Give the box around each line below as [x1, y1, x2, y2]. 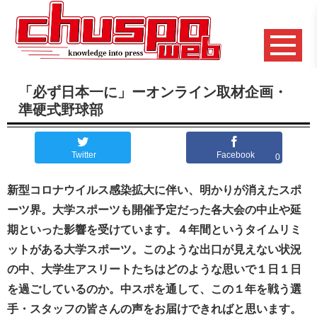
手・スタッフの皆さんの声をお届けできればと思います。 [7, 302, 301, 315]
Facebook [216, 150, 255, 161]
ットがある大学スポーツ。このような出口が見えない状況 [7, 243, 301, 255]
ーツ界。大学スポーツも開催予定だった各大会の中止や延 [7, 203, 301, 216]
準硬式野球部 [18, 101, 103, 117]
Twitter [71, 150, 97, 161]
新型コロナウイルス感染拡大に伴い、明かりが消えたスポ [7, 183, 301, 196]
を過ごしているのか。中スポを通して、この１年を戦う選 [7, 282, 301, 295]
